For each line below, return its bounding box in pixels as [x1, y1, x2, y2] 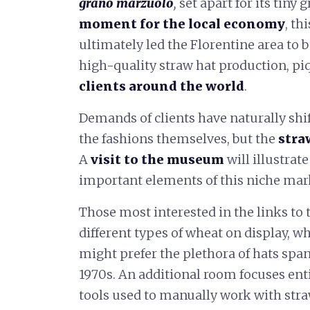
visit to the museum [91, 152, 224, 167]
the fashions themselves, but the [79, 131, 278, 147]
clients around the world [79, 78, 244, 94]
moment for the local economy [79, 16, 285, 32]
